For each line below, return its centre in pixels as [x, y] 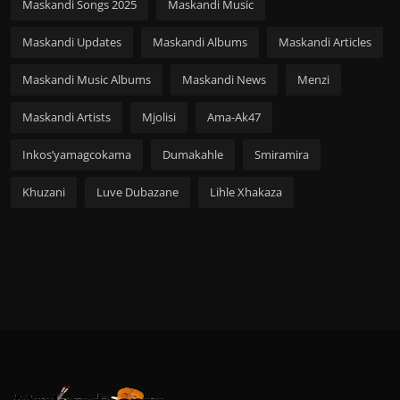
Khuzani [44, 192]
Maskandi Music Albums [87, 79]
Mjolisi [159, 117]
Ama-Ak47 [234, 117]
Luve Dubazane [137, 192]
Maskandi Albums [200, 42]
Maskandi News [224, 79]
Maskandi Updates [72, 42]
